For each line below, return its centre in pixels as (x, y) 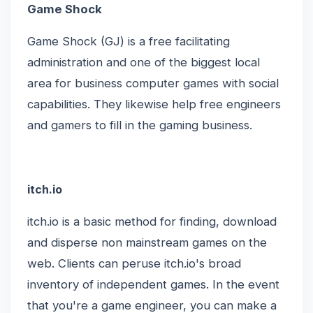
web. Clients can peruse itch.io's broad (134, 263)
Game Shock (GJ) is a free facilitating (129, 41)
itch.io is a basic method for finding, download (152, 221)
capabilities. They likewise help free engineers (154, 104)
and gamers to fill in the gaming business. (140, 125)
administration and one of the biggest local (144, 62)
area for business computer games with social (153, 83)
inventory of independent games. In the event (153, 284)
